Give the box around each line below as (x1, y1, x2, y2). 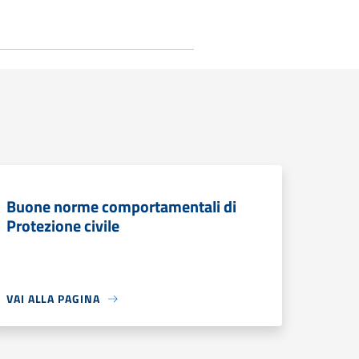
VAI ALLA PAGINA (6, 290, 100, 307)
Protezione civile (6, 213, 119, 238)
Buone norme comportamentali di (6, 194, 236, 219)
